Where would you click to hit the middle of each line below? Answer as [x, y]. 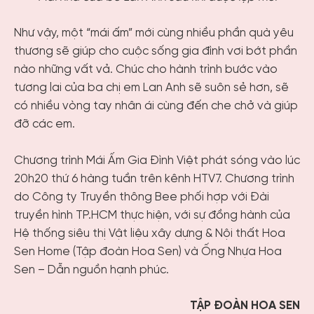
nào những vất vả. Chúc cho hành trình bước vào [146, 70]
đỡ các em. [45, 125]
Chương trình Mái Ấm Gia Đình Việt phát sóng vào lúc [157, 161]
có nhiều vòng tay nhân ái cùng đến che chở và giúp [156, 107]
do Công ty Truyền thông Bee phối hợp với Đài [142, 197]
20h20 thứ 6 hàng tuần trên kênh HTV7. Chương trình [154, 179]
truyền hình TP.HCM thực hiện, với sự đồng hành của [152, 215]
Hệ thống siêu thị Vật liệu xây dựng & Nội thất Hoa [150, 233]
